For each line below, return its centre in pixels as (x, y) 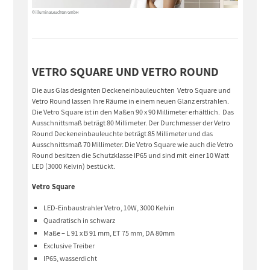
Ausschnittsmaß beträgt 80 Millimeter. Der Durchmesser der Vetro (131, 123)
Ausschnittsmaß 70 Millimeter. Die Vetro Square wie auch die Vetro (133, 145)
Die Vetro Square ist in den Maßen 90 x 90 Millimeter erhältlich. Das (133, 112)
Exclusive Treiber (69, 245)
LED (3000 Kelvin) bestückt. (74, 166)
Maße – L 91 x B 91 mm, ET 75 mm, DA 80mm (109, 233)
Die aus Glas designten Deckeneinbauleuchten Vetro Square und (132, 90)
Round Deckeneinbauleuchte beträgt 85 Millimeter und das (123, 134)
